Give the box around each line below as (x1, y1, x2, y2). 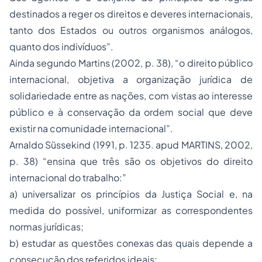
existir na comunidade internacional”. (9, 122, 173, 135)
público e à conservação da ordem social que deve (9, 106, 253, 119)
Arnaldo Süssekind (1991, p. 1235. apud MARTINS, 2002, (9, 139, 253, 151)
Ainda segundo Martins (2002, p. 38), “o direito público (9, 57, 253, 70)
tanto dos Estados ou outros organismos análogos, (9, 24, 253, 37)
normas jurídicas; (9, 220, 84, 233)
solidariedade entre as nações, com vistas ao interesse (9, 89, 253, 102)
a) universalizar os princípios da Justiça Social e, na (9, 188, 253, 201)
